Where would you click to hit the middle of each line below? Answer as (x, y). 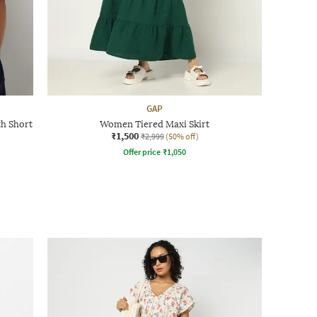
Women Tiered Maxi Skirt (155, 124)
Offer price (142, 151)
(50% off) (182, 136)
